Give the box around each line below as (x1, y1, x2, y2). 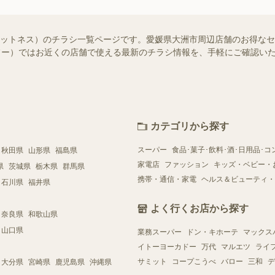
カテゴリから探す (150, 120, 229, 131)
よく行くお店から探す (150, 203, 249, 214)
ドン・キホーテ (187, 227, 238, 236)
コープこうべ (172, 257, 216, 266)
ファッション (165, 160, 209, 169)
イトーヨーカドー (137, 242, 196, 251)
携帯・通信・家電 (137, 174, 196, 184)
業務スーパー (137, 227, 182, 236)
